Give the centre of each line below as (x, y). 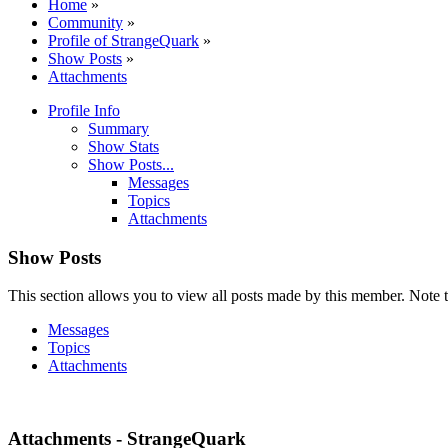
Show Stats (123, 146)
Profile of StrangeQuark (123, 40)
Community (85, 22)
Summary (118, 128)
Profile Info (84, 110)
